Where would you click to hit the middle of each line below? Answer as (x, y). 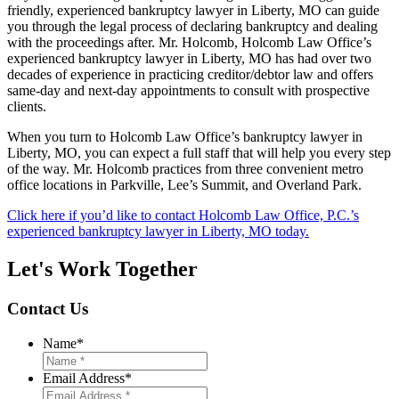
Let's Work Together (102, 269)
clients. (27, 107)
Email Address (84, 378)
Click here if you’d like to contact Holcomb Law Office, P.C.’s (183, 216)
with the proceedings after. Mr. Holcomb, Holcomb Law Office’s (189, 43)
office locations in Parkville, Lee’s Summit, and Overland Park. (184, 185)
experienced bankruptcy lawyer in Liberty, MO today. (158, 232)
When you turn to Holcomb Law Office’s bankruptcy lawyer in (185, 137)
